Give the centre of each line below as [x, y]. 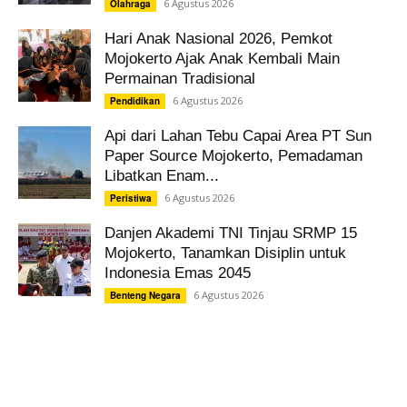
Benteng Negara [145, 295]
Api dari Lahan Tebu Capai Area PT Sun [238, 135]
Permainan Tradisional [180, 78]
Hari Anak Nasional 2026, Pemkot [218, 38]
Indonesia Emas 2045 [178, 273]
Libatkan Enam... [162, 175]
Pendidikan [135, 100]
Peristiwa [131, 198]
